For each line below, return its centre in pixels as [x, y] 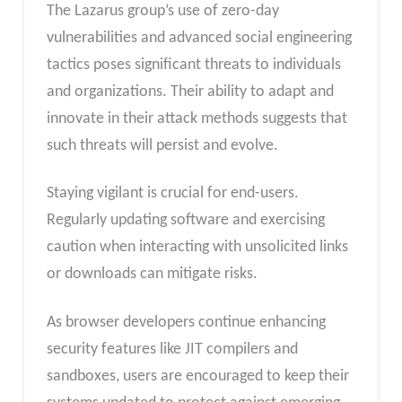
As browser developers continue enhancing [186, 323]
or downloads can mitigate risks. [152, 275]
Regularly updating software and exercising [185, 221]
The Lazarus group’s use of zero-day [162, 11]
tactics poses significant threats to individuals [193, 65]
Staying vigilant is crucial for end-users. [172, 194]
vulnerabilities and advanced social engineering [199, 38]
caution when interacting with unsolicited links [197, 248]
